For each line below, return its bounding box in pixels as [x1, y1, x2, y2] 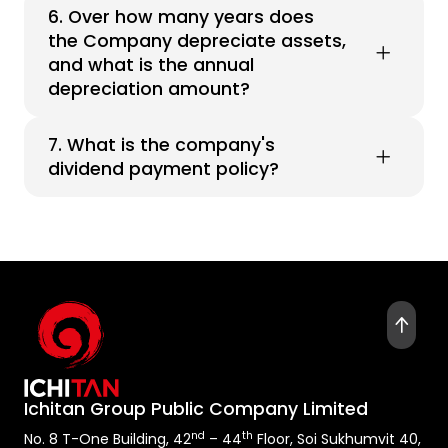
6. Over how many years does [48, 5, 314, 29]
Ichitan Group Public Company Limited [24, 397, 368, 421]
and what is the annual [48, 53, 254, 77]
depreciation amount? [48, 77, 250, 101]
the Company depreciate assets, [48, 29, 346, 53]
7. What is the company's [48, 133, 275, 157]
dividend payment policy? [48, 157, 279, 181]
